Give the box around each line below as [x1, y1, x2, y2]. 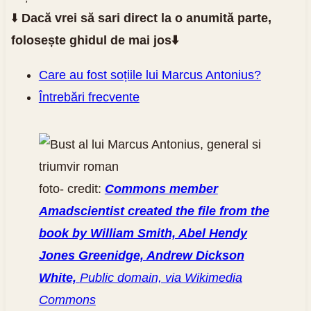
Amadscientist [38, 203, 128, 218]
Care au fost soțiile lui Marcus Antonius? [38, 67, 261, 82]
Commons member [104, 181, 218, 196]
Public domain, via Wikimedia [79, 270, 242, 285]
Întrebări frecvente [38, 90, 140, 104]
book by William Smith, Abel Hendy [38, 226, 247, 240]
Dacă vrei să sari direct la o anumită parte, [21, 10, 271, 25]
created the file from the [127, 203, 269, 218]
